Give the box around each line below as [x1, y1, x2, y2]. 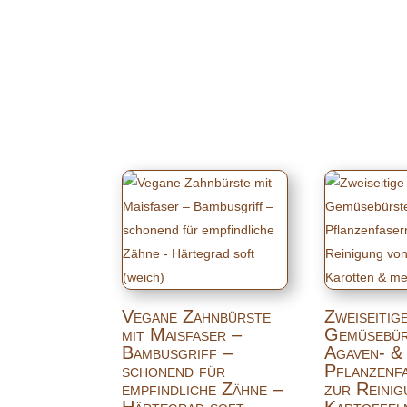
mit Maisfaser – [122, 323, 243, 344]
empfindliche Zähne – [122, 378, 283, 399]
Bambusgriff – [122, 342, 233, 362]
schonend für [122, 360, 226, 381]
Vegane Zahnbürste [122, 305, 272, 326]
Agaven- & [324, 342, 403, 362]
